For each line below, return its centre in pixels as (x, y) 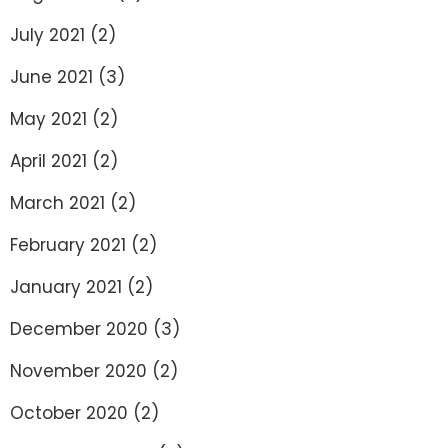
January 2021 (66, 287)
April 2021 (48, 161)
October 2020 (69, 413)
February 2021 (68, 245)
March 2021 (57, 203)
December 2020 (79, 329)
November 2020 (78, 371)
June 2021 (51, 77)
